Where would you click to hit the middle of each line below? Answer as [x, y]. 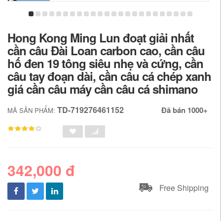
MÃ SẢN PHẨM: [32, 110]
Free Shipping [184, 187]
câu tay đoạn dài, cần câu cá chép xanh [109, 76]
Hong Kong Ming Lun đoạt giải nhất [101, 37]
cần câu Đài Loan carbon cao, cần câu [106, 50]
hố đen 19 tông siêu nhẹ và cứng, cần [105, 63]
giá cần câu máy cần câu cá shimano [103, 89]
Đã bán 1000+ [184, 110]
